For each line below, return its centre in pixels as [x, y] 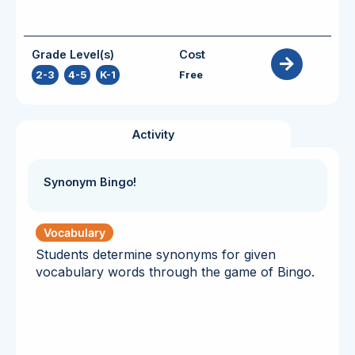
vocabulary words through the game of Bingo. [175, 271]
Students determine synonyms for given [156, 254]
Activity [153, 134]
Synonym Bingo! [90, 181]
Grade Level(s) [73, 54]
